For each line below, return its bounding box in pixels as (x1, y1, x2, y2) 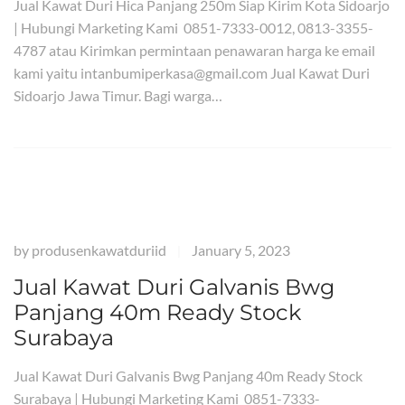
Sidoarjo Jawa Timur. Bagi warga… (14, 87, 222, 104)
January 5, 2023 (192, 241, 290, 259)
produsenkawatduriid (32, 241, 166, 259)
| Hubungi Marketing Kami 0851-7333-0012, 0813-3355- (14, 19, 373, 36)
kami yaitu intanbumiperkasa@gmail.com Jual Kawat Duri (14, 64, 370, 81)
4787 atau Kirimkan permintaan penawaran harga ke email (14, 42, 375, 59)
